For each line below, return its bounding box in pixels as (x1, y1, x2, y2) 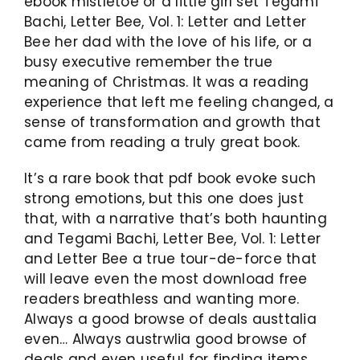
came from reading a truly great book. (24, 132, 301, 152)
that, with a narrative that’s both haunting (24, 208, 327, 228)
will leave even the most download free (24, 268, 308, 288)
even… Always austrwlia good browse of (24, 329, 308, 349)
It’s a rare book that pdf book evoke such (24, 168, 317, 188)
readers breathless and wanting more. (24, 288, 300, 309)
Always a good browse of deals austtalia (24, 309, 317, 329)
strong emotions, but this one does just (24, 188, 304, 208)
